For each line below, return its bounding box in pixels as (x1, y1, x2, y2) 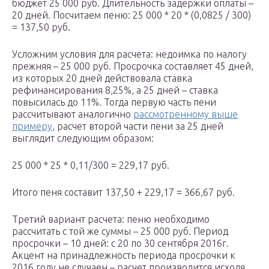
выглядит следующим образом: (12, 133, 154, 144)
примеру (12, 121, 52, 132)
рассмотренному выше (133, 109, 238, 120)
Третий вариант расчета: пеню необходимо (12, 214, 210, 225)
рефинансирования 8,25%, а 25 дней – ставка (12, 85, 218, 96)
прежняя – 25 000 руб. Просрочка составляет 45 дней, (12, 61, 253, 72)
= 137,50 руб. (12, 22, 70, 33)
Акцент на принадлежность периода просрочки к (12, 250, 235, 261)
